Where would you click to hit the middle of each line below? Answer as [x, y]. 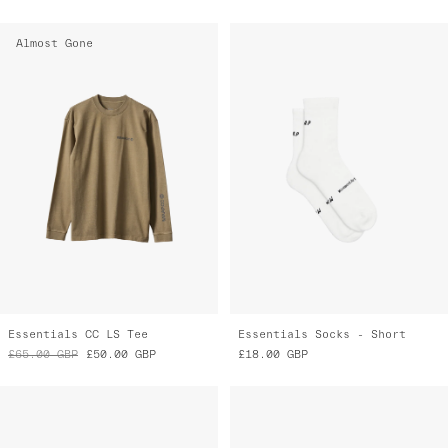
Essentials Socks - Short [322, 333]
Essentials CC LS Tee [78, 333]
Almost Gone [54, 42]
